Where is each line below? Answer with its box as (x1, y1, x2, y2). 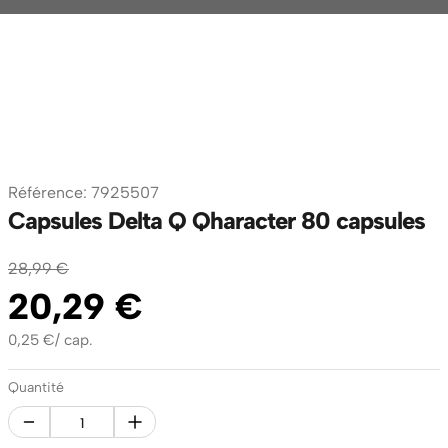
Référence (8, 183, 83, 202)
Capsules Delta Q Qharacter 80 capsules (8, 206, 425, 235)
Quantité (8, 379, 64, 396)
